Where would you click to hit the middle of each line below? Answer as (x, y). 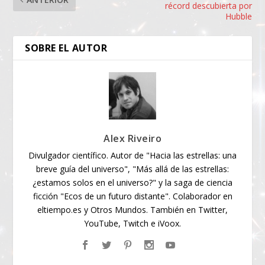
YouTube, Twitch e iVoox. (132, 224)
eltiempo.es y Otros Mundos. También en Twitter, (132, 210)
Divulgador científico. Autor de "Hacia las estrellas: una (132, 156)
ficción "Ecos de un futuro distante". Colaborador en (132, 196)
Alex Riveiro (132, 139)
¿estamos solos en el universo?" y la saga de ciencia (132, 183)
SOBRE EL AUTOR (66, 48)
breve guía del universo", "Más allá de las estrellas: (132, 169)
